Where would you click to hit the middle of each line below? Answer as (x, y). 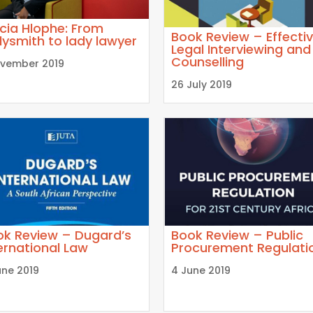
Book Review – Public (237, 235)
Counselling (208, 61)
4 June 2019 (201, 270)
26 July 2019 (202, 84)
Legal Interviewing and (241, 49)
